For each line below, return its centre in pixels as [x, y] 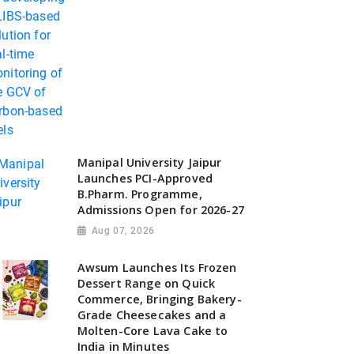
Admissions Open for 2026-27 [160, 210]
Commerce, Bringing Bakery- [159, 299]
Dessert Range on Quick [146, 283]
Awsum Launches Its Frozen [157, 267]
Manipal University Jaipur [149, 163]
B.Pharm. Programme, [139, 194]
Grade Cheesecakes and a [152, 314]
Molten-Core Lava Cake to [153, 330]
